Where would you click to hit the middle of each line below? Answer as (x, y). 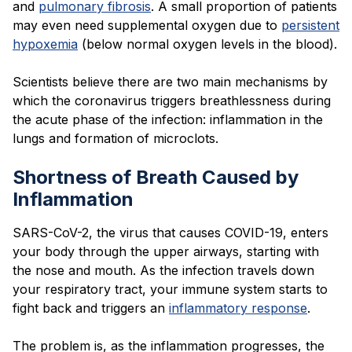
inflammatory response (238, 308)
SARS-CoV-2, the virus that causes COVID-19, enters (170, 233)
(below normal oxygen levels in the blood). (209, 44)
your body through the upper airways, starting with (166, 252)
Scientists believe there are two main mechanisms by (170, 82)
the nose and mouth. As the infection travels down (163, 271)
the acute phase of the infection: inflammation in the (168, 120)
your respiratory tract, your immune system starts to (170, 290)
